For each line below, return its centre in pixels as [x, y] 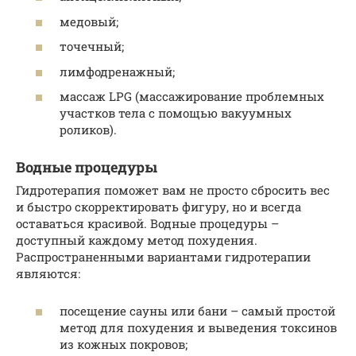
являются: [48, 274]
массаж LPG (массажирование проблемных [192, 97]
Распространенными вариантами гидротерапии [163, 257]
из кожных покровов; [124, 344]
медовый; [89, 21]
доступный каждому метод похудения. [137, 240]
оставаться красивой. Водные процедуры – [147, 224]
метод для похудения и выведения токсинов [198, 327]
